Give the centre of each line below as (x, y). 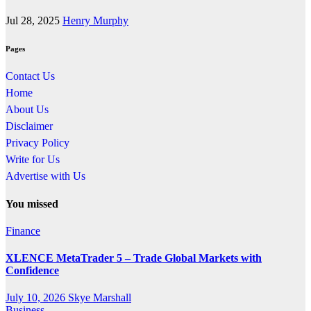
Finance (23, 230)
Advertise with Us (45, 176)
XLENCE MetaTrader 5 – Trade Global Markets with (134, 258)
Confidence (32, 271)
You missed (32, 203)
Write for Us (33, 160)
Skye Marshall (100, 298)
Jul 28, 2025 (34, 21)
